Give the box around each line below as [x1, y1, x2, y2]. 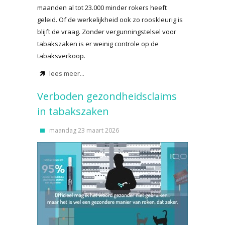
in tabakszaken [37, 104, 109, 118]
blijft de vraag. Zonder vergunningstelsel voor [37, 27, 176, 36]
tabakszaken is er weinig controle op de [37, 39, 159, 48]
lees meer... [49, 69, 84, 78]
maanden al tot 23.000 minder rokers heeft [37, 3, 167, 12]
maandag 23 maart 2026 [49, 126, 119, 135]
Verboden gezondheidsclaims [37, 89, 177, 103]
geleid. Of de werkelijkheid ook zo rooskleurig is [37, 15, 183, 24]
